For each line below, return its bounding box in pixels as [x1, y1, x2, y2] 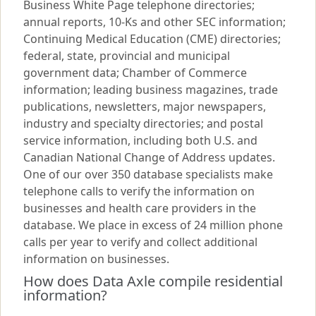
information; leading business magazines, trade [23, 82, 278, 97]
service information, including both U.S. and [23, 133, 257, 148]
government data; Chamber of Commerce [23, 65, 247, 80]
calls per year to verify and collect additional [23, 234, 257, 250]
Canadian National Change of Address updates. [23, 150, 275, 165]
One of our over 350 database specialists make [23, 166, 273, 182]
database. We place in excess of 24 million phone [23, 217, 283, 233]
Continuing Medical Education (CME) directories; [23, 31, 281, 47]
